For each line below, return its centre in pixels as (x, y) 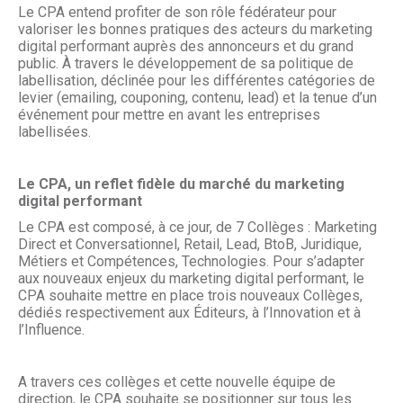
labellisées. (54, 132)
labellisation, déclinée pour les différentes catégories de (197, 81)
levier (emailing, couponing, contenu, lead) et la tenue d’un (197, 98)
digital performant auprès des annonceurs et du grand (186, 46)
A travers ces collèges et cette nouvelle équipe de (177, 382)
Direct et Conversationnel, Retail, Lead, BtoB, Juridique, (190, 244)
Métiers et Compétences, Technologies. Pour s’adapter (191, 261)
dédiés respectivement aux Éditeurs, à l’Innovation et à (189, 313)
